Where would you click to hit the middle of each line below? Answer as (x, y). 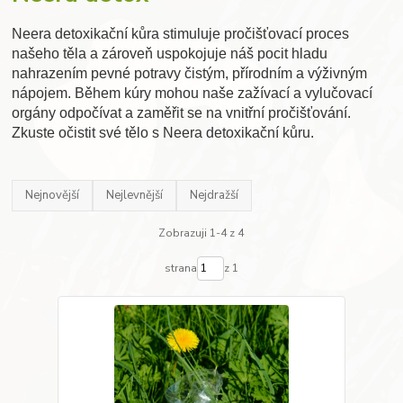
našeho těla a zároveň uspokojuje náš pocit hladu (170, 53)
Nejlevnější (135, 196)
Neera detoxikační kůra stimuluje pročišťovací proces (181, 33)
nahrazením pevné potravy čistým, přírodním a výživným (190, 73)
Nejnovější (53, 196)
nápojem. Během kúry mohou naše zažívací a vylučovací (193, 93)
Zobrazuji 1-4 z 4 (201, 233)
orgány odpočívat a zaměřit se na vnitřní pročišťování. (182, 112)
